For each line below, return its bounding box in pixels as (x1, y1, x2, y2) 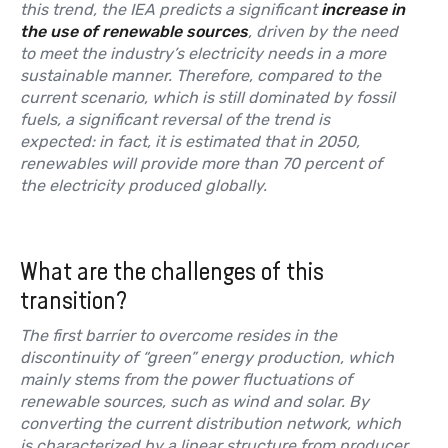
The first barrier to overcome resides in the (20, 325, 337, 345)
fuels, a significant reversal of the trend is (20, 109, 330, 129)
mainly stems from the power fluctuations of (20, 369, 352, 389)
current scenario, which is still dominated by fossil (20, 87, 395, 107)
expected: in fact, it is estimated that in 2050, (20, 131, 360, 151)
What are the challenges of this (20, 257, 324, 285)
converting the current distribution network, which (20, 413, 401, 433)
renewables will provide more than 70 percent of (20, 153, 382, 173)
